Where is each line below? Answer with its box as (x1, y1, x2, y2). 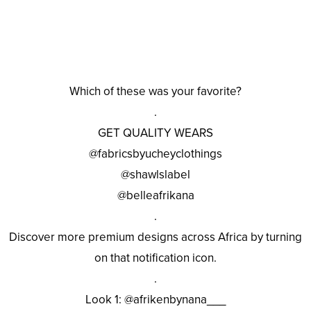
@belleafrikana (117, 187, 194, 203)
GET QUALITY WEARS (98, 125, 213, 140)
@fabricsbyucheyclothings (89, 146, 222, 161)
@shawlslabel (121, 167, 190, 182)
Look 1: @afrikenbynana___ (85, 292, 226, 307)
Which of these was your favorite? (69, 83, 242, 99)
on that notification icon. (94, 250, 217, 265)
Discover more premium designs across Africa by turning (9, 229, 302, 244)
